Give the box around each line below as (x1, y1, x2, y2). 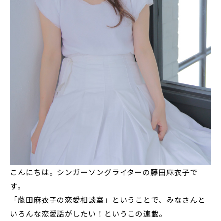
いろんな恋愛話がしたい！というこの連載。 (10, 208, 167, 219)
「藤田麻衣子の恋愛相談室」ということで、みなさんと (10, 194, 206, 205)
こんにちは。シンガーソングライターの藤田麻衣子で (10, 167, 198, 178)
